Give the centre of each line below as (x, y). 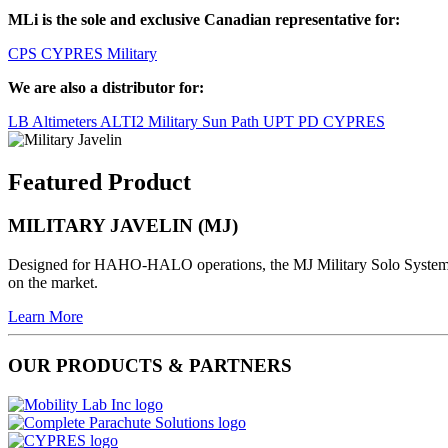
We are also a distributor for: (106, 87)
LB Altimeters (54, 121)
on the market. (53, 283)
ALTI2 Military (151, 121)
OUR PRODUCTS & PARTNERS (150, 365)
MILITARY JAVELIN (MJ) (123, 226)
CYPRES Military (99, 53)
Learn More (45, 317)
